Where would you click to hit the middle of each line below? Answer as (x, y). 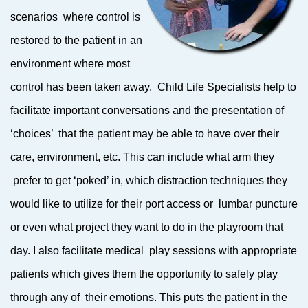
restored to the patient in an (76, 40)
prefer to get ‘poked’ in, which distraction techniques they (149, 180)
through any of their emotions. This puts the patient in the (149, 297)
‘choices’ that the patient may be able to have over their (145, 134)
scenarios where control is (75, 17)
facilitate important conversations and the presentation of (147, 110)
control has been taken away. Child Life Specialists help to (153, 87)
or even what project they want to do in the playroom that (147, 227)
